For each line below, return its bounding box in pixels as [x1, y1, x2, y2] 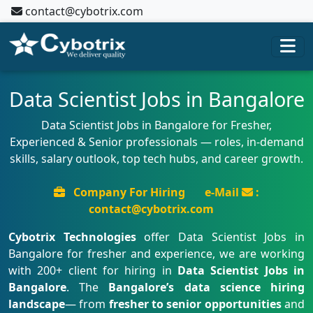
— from [65, 296, 109, 312]
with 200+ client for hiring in [8, 263, 177, 278]
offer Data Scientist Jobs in [136, 229, 305, 245]
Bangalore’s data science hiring [108, 279, 305, 295]
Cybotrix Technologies [8, 229, 136, 245]
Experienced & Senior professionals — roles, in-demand [9, 134, 304, 150]
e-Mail [205, 184, 242, 200]
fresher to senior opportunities [108, 296, 282, 312]
